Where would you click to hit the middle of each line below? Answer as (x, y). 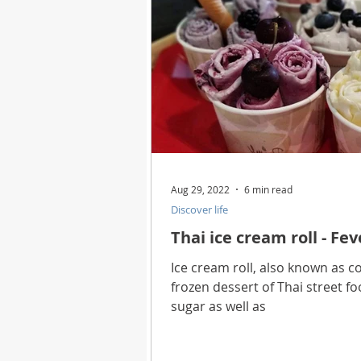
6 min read (268, 189)
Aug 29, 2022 (200, 189)
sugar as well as (218, 306)
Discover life (199, 209)
